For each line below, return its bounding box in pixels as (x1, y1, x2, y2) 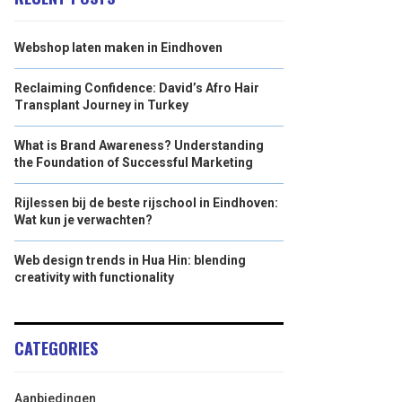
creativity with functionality (14, 270, 174, 284)
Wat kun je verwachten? (14, 213, 153, 227)
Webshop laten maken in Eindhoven (14, 40, 223, 55)
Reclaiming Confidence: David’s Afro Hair (14, 81, 259, 95)
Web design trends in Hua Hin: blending (14, 253, 246, 267)
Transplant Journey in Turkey (14, 98, 188, 112)
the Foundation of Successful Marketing (14, 155, 253, 170)
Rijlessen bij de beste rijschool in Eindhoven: (14, 196, 278, 210)
